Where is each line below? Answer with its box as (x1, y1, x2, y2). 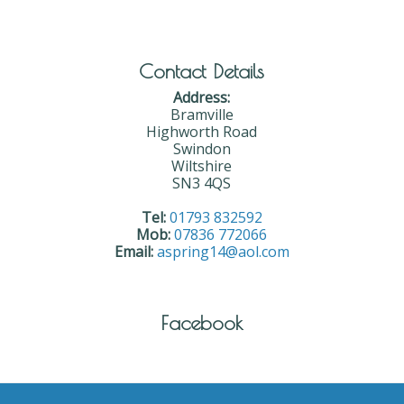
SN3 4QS (172, 172, 232, 193)
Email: (114, 241, 153, 262)
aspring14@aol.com (156, 241, 289, 262)
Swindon (172, 138, 231, 159)
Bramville (170, 104, 234, 124)
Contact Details (139, 58, 265, 83)
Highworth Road (146, 121, 258, 142)
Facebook (160, 310, 243, 335)
